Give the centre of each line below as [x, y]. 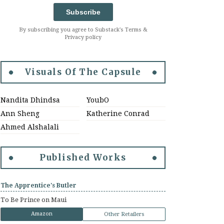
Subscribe [83, 12]
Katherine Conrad [118, 113]
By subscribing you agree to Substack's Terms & [83, 30]
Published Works [83, 157]
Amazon [41, 214]
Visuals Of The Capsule [83, 72]
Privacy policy [83, 37]
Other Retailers [124, 214]
